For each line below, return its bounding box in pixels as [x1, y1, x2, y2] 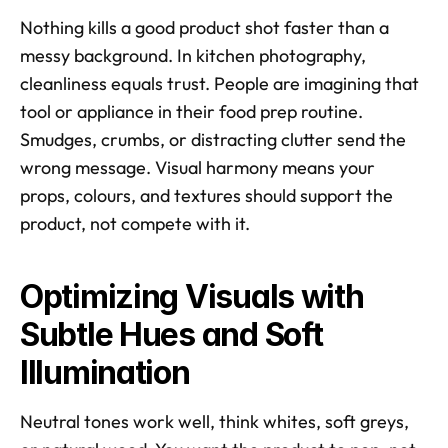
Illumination [20, 353, 190, 393]
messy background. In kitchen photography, [20, 44, 366, 68]
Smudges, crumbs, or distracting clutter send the [20, 128, 406, 152]
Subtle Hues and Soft [20, 315, 323, 355]
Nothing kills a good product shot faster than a [20, 16, 389, 40]
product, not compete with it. [20, 212, 254, 236]
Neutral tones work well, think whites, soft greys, [20, 410, 409, 434]
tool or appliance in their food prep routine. [20, 100, 363, 124]
